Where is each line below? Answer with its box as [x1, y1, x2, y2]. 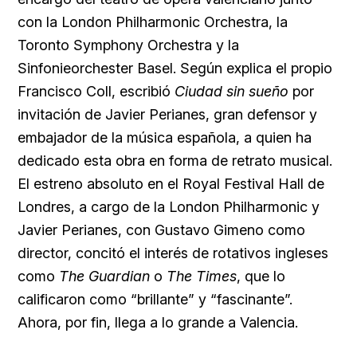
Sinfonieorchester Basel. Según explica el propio [18, 60, 332, 77]
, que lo [237, 268, 285, 285]
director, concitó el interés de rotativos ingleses [18, 245, 328, 262]
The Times [167, 268, 237, 285]
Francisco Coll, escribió [18, 83, 175, 100]
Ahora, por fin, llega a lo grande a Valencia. [18, 314, 298, 331]
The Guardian [59, 268, 154, 285]
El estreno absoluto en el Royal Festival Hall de [18, 175, 324, 193]
